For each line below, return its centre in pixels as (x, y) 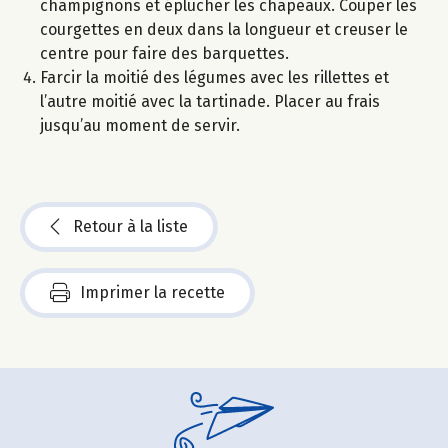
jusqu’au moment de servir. (140, 125)
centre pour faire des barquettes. (164, 53)
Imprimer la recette (152, 292)
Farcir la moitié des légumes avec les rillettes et (214, 77)
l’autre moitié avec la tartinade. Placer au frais (210, 101)
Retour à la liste (130, 226)
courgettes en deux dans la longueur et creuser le (224, 29)
